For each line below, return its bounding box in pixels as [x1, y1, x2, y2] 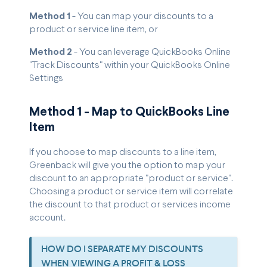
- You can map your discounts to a [70, 11, 213, 21]
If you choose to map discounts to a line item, [29, 148, 216, 157]
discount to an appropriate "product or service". [29, 174, 233, 184]
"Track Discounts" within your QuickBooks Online [29, 60, 230, 70]
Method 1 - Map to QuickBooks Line [29, 107, 229, 119]
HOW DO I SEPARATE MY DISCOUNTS [41, 243, 203, 256]
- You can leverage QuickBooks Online [72, 47, 231, 57]
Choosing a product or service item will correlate [29, 187, 233, 197]
